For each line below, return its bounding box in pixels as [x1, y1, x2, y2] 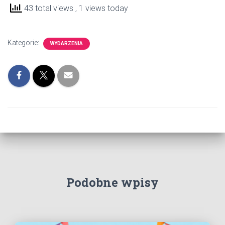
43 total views [22, 3, 75, 13]
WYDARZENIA [50, 41, 83, 47]
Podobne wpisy [66, 174, 159, 191]
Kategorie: [8, 39, 41, 47]
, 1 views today [75, 3, 128, 13]
